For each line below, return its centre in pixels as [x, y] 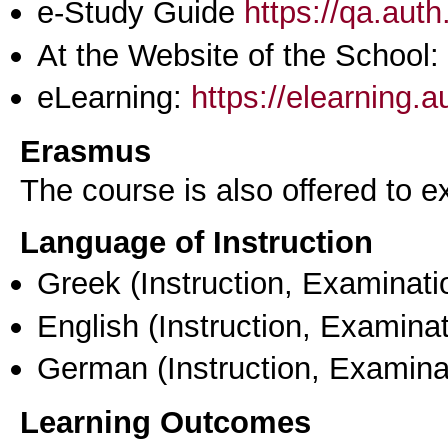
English [88, 325]
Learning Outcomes [165, 421]
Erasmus [85, 150]
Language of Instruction [196, 242]
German [92, 367]
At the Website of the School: [238, 54]
